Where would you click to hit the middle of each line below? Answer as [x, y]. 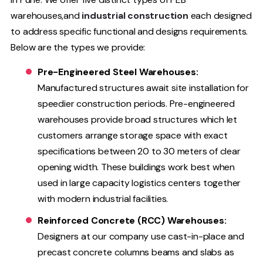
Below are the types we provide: [78, 47]
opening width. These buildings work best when [136, 167]
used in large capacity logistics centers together [139, 183]
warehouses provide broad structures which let [137, 119]
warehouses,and [46, 15]
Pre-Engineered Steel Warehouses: [118, 72]
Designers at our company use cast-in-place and [141, 236]
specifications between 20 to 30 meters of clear [139, 151]
